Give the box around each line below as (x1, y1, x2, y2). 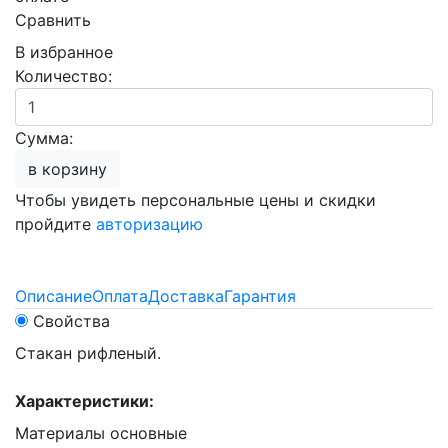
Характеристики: (15, 391, 154, 411)
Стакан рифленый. (15, 343, 161, 363)
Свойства (33, 311, 110, 331)
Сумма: (15, 128, 73, 148)
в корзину (28, 159, 107, 179)
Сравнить (15, 10, 91, 30)
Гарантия (224, 286, 296, 306)
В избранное (15, 42, 113, 62)
